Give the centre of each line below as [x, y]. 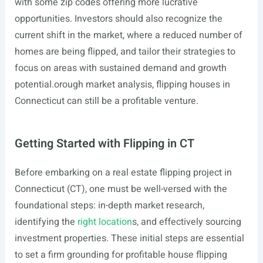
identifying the [46, 222]
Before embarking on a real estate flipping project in [123, 173]
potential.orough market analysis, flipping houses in [122, 85]
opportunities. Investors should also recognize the [118, 19]
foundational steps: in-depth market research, [109, 205]
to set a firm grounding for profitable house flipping [121, 255]
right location [104, 222]
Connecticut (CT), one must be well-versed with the [121, 189]
